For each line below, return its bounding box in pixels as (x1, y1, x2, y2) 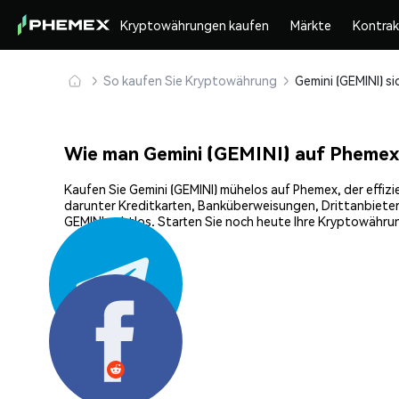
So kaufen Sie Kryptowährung (103, 72, 277, 88)
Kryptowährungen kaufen (120, 17, 270, 33)
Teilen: (64, 304, 102, 321)
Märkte (290, 17, 332, 33)
